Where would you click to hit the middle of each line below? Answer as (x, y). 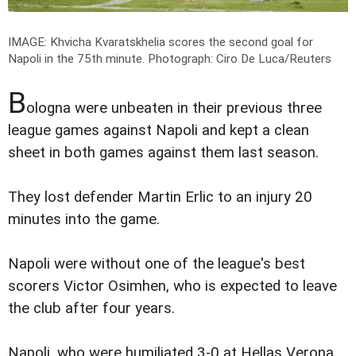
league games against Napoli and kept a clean (159, 130)
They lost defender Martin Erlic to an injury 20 (160, 197)
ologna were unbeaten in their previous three (174, 108)
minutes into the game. (84, 219)
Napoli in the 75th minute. (78, 58)
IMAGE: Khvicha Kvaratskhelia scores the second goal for (161, 42)
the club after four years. (91, 308)
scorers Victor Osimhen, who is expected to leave (172, 286)
